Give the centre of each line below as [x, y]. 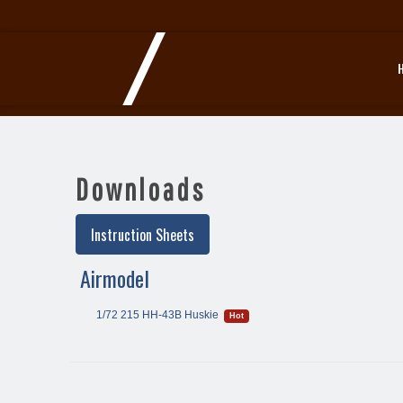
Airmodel [115, 278]
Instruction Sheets [143, 234]
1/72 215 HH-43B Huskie [157, 315]
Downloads [140, 189]
